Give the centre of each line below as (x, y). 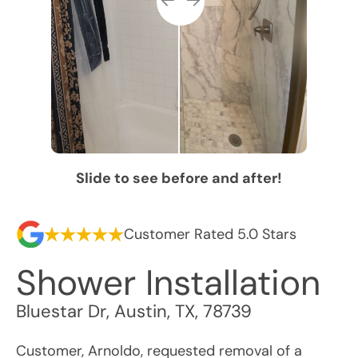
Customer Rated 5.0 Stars (210, 234)
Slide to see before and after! (179, 178)
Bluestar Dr (61, 311)
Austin (141, 311)
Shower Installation (168, 283)
